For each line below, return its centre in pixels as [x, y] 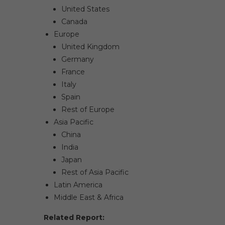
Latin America [78, 185]
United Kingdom [90, 47]
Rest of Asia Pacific [95, 172]
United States [85, 9]
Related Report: [74, 217]
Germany [78, 59]
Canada [74, 22]
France [73, 72]
